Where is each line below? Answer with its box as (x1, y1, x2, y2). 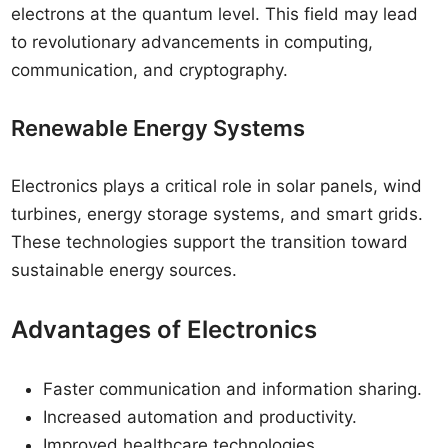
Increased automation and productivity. (43, 407, 358, 427)
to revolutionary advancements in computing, (11, 32, 374, 52)
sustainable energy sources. (11, 260, 238, 280)
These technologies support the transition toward (11, 232, 409, 252)
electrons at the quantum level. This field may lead (11, 4, 419, 24)
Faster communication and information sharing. (43, 379, 423, 399)
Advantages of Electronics (11, 315, 318, 344)
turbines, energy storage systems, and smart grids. (11, 204, 424, 224)
